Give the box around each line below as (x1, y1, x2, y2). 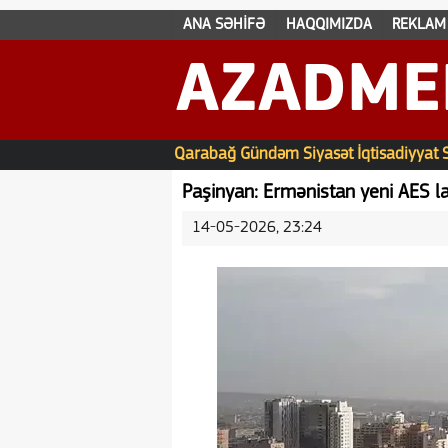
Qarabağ (174, 146, 236, 163)
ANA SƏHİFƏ (182, 17, 265, 33)
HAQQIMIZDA (285, 17, 372, 33)
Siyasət (303, 146, 353, 163)
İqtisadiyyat (357, 146, 438, 163)
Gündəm (240, 146, 299, 163)
